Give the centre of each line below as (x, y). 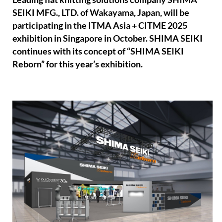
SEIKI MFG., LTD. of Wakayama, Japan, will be (101, 13)
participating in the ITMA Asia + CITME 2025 (100, 26)
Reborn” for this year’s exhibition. (78, 64)
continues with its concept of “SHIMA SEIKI (98, 52)
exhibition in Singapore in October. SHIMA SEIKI (108, 39)
